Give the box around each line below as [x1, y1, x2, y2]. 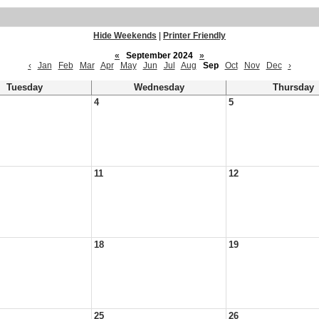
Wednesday [133, 83, 184, 93]
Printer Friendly [163, 31, 226, 41]
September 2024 [122, 51, 197, 61]
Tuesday [6, 83, 43, 93]
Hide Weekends [93, 31, 157, 41]
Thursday [273, 83, 314, 93]
